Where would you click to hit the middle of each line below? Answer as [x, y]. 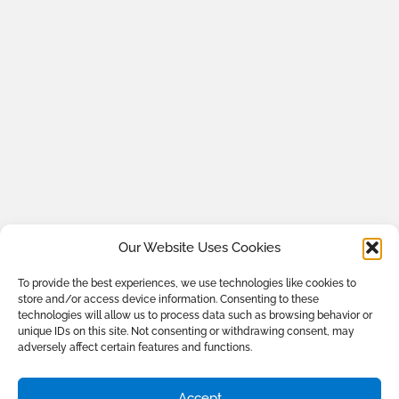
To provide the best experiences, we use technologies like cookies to [187, 283]
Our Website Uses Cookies [199, 248]
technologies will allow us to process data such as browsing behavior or [195, 315]
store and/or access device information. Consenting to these [168, 299]
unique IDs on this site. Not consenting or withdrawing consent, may [186, 331]
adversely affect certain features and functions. [135, 347]
